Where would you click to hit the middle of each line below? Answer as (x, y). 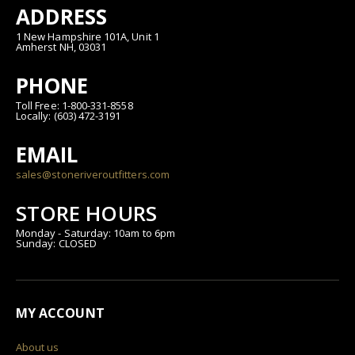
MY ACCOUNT (60, 313)
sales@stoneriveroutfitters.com (93, 174)
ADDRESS (62, 16)
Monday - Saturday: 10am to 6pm (95, 233)
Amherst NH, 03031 (61, 46)
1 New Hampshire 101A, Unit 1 (88, 36)
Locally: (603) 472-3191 (69, 115)
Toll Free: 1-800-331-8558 (74, 105)
